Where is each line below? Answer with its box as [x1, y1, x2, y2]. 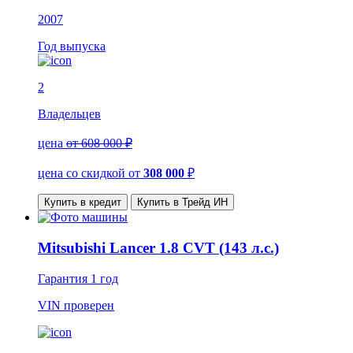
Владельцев [38, 107, 101, 121]
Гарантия [38, 271, 91, 285]
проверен [64, 298, 114, 312]
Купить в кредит [44, 196, 121, 209]
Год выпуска [38, 39, 106, 54]
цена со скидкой [38, 166, 128, 180]
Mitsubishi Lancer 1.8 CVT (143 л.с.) [38, 239, 279, 256]
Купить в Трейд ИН [137, 196, 228, 209]
